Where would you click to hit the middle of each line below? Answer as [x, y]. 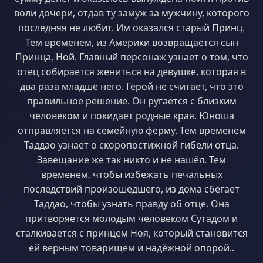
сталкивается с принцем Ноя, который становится [131, 233]
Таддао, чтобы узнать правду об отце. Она [131, 204]
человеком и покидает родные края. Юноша [131, 116]
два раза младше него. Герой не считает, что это [131, 86]
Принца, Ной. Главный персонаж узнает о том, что [131, 57]
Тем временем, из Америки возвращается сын [131, 42]
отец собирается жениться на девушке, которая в [131, 72]
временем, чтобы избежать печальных [131, 174]
